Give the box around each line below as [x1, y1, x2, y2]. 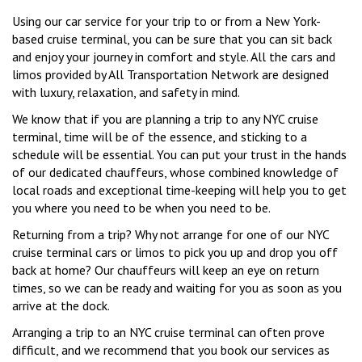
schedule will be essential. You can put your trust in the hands [12, 146, 347, 163]
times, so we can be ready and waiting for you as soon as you [12, 280, 342, 297]
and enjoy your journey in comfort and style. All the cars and [12, 48, 335, 65]
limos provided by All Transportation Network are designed [12, 66, 329, 83]
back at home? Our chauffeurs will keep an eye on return [12, 262, 319, 279]
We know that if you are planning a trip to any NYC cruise [12, 111, 318, 128]
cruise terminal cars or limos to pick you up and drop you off [12, 244, 338, 261]
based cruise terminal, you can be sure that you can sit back [12, 31, 332, 48]
